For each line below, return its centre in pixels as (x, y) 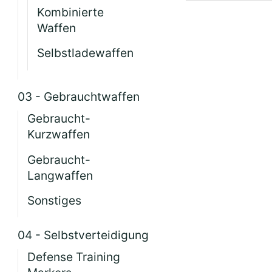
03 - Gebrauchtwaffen (79, 97)
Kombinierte (71, 12)
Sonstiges (55, 201)
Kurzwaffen (59, 134)
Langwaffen (60, 175)
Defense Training (74, 257)
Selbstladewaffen (86, 53)
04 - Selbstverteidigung (83, 235)
